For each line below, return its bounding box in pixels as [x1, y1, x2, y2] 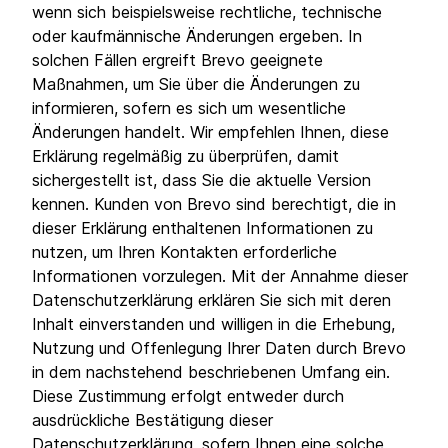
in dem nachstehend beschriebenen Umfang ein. [32, 362, 390, 382]
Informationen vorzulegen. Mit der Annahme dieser [32, 266, 408, 286]
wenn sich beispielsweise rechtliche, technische [32, 2, 382, 22]
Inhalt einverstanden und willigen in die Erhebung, [32, 314, 395, 334]
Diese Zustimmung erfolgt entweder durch [32, 386, 344, 406]
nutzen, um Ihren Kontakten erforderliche [32, 242, 337, 262]
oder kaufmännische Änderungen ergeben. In [32, 26, 362, 46]
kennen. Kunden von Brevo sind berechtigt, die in [32, 194, 396, 214]
